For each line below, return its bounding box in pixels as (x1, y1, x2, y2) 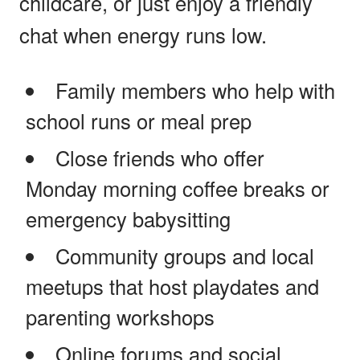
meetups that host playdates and (26, 271, 319, 301)
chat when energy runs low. (19, 19, 267, 49)
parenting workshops (26, 301, 215, 331)
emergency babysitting (26, 203, 231, 233)
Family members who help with (55, 75, 335, 104)
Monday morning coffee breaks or (26, 173, 329, 202)
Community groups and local (55, 240, 314, 270)
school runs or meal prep (26, 105, 252, 135)
